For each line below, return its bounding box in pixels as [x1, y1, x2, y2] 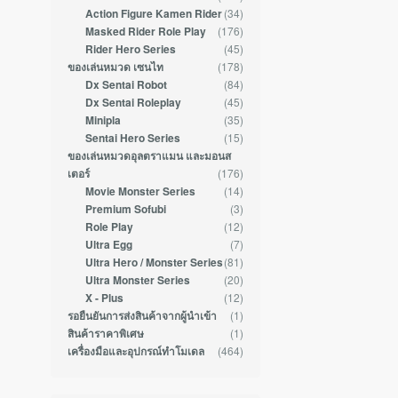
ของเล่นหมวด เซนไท [68, 60, 164, 76]
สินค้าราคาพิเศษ [68, 326, 145, 342]
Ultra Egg [84, 237, 132, 253]
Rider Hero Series [84, 42, 176, 58]
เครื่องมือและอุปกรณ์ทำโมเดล [68, 344, 205, 360]
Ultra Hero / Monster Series [84, 255, 223, 271]
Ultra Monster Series [84, 273, 190, 289]
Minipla [84, 113, 121, 129]
